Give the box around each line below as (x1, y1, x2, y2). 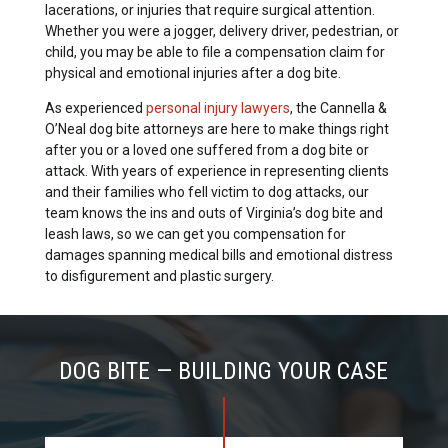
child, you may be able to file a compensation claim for (44, 43, 385, 60)
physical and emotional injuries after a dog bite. (44, 64, 341, 81)
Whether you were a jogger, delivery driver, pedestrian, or (44, 22, 399, 39)
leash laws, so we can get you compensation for (44, 225, 346, 242)
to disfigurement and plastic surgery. (44, 267, 274, 284)
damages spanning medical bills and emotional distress (44, 246, 393, 263)
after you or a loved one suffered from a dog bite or (44, 141, 369, 158)
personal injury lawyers (145, 99, 290, 116)
